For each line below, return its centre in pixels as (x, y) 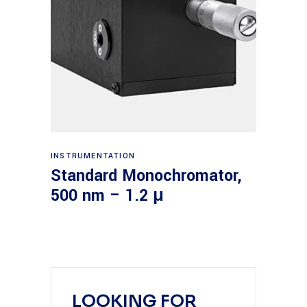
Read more (155, 149)
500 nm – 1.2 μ (107, 196)
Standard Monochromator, (146, 176)
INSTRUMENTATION (93, 156)
